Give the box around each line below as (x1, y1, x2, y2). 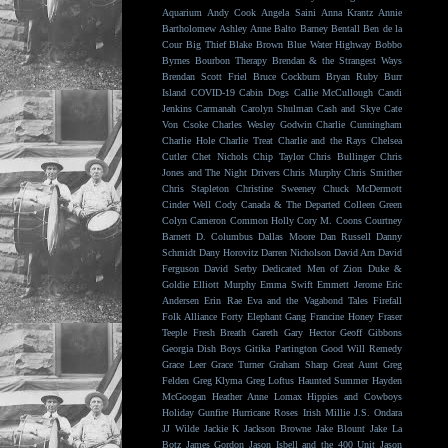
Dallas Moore (258, 231, 315, 242)
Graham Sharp (269, 359, 328, 370)
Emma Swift (260, 279, 313, 290)
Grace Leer (162, 359, 206, 370)
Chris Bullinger (309, 151, 375, 162)
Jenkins (162, 103, 192, 114)
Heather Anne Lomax (211, 391, 302, 402)
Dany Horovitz (199, 247, 258, 258)
